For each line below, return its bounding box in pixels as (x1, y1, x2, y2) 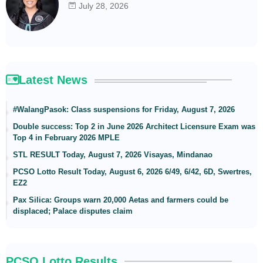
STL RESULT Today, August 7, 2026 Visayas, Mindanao (13, 150, 213, 159)
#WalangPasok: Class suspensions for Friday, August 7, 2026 (13, 104, 235, 114)
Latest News (19, 73, 87, 86)
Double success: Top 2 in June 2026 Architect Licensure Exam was (13, 122, 255, 131)
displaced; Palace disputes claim (13, 206, 133, 215)
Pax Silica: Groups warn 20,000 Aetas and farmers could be (13, 195, 228, 204)
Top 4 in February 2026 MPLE (13, 133, 120, 142)
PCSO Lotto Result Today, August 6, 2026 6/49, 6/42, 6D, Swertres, (13, 167, 252, 176)
